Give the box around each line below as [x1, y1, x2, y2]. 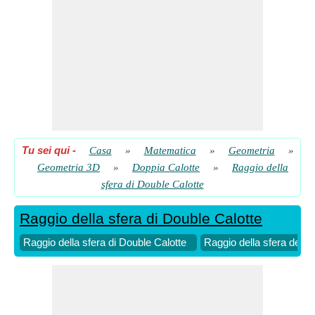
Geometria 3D [37, 162, 100, 173]
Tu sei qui [21, 144, 70, 156]
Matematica [143, 145, 196, 156]
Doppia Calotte [132, 162, 200, 173]
